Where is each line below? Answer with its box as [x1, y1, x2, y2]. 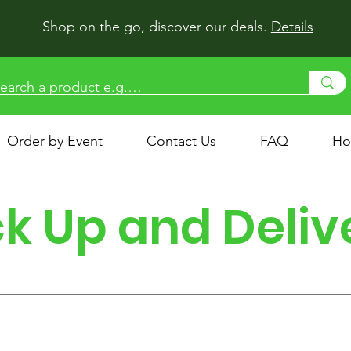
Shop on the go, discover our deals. [42, 18, 271, 35]
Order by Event [7, 132, 103, 150]
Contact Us [147, 132, 216, 150]
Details [270, 18, 313, 35]
